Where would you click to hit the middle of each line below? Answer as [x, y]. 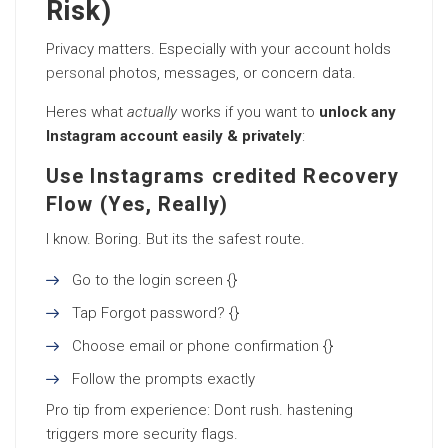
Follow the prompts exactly [163, 379]
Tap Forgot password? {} [155, 313]
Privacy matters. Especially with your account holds [218, 49]
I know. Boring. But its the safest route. [175, 239]
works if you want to [248, 112]
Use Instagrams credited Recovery [223, 176]
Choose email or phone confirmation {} [202, 346]
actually [152, 112]
